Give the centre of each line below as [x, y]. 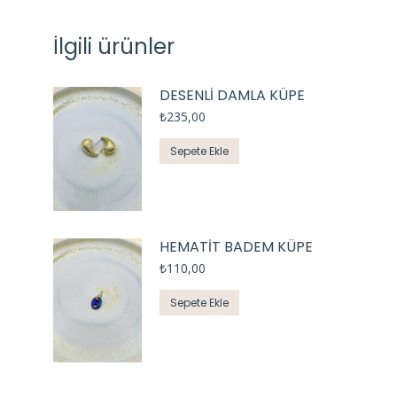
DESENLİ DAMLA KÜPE [232, 95]
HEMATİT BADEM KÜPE [236, 247]
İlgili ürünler [114, 46]
